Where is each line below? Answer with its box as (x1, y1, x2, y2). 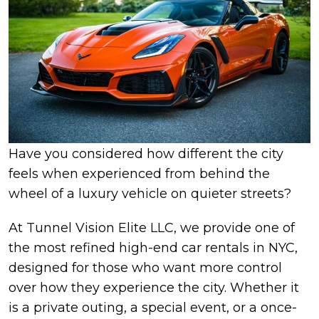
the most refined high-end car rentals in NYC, (9, 239, 298, 256)
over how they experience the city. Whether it (9, 279, 299, 296)
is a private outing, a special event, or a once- (9, 299, 297, 315)
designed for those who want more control (9, 259, 282, 276)
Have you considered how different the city (9, 145, 283, 162)
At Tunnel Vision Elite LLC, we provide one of (9, 219, 295, 236)
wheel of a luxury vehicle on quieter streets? (9, 185, 291, 202)
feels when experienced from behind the (9, 165, 270, 182)
